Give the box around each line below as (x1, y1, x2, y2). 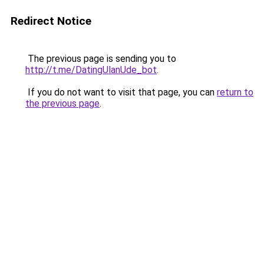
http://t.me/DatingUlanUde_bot (25, 64, 157, 75)
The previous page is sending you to (25, 53, 176, 64)
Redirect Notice (11, 14, 91, 28)
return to (217, 87, 253, 98)
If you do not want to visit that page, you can (25, 87, 217, 98)
